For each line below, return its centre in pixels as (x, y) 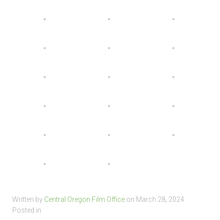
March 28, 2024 (160, 200)
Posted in (27, 210)
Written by (28, 200)
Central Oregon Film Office (84, 200)
